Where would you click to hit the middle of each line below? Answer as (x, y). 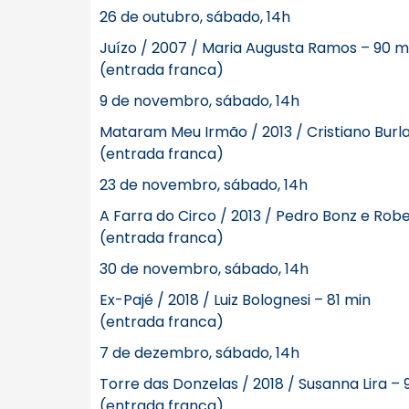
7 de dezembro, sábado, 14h (199, 353)
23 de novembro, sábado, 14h (204, 185)
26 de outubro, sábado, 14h (195, 17)
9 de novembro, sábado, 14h (199, 101)
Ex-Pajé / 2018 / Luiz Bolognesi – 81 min (235, 300)
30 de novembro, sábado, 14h (204, 269)
